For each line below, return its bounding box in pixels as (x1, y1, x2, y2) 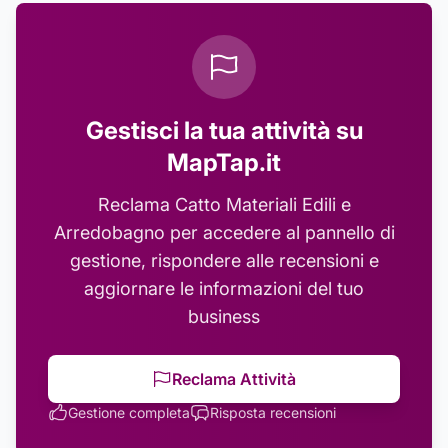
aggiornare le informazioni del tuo (84, 278, 364, 299)
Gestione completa (68, 404, 190, 421)
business (188, 306, 260, 327)
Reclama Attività (172, 369, 296, 389)
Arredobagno (53, 222, 165, 243)
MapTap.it (167, 148, 281, 177)
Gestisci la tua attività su (85, 116, 363, 145)
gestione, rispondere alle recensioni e (69, 250, 379, 271)
